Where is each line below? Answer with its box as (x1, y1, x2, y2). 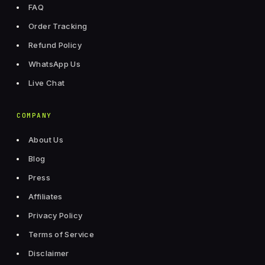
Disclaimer (28, 248, 69, 258)
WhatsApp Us (28, 59, 81, 69)
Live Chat (28, 78, 65, 88)
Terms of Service (28, 230, 94, 240)
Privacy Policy (28, 211, 83, 221)
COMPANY (17, 111, 52, 120)
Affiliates (28, 192, 63, 202)
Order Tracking (28, 21, 88, 31)
